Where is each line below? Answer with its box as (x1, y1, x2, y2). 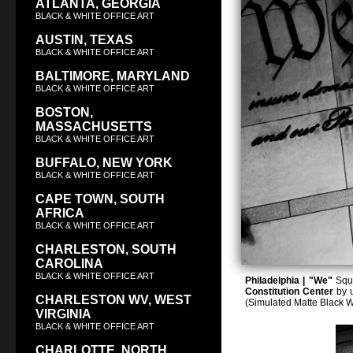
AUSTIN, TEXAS (35, 33, 133, 47)
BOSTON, (35, 106, 93, 120)
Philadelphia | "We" (244, 275, 333, 287)
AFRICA (35, 206, 84, 221)
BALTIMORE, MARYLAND (35, 69, 190, 84)
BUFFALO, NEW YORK (35, 156, 173, 170)
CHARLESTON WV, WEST (35, 293, 191, 307)
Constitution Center (244, 286, 333, 298)
